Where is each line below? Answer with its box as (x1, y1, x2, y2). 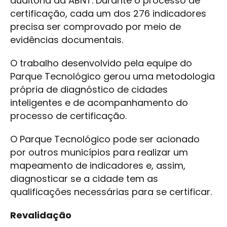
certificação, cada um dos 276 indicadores (10, 7, 206, 20)
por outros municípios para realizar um (10, 146, 188, 159)
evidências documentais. (10, 33, 123, 47)
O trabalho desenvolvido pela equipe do (10, 57, 192, 70)
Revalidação (10, 209, 71, 222)
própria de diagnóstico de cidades (10, 83, 168, 96)
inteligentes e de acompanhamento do (10, 96, 188, 109)
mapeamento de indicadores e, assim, (10, 159, 185, 172)
